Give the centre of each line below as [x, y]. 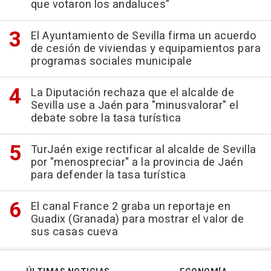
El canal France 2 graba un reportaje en [130, 207]
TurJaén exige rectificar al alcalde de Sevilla [143, 150]
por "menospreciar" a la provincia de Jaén [137, 163]
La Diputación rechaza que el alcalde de [132, 93]
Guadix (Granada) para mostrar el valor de [137, 220]
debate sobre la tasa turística [106, 119]
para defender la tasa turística [108, 175]
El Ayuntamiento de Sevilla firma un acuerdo [143, 36]
